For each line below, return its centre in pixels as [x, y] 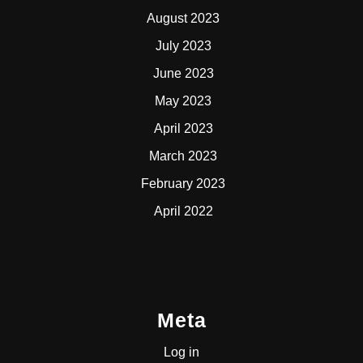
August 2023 [183, 18]
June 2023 [183, 73]
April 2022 [183, 211]
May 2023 [183, 100]
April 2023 [183, 128]
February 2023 [183, 183]
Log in [181, 352]
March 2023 [183, 156]
